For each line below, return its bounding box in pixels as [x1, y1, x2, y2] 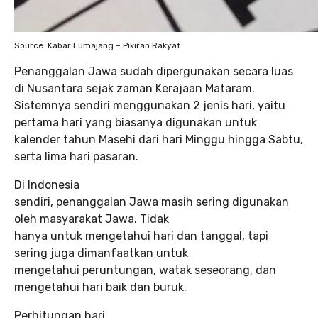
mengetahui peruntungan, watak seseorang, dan [14, 263, 276, 277]
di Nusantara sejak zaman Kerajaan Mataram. [14, 82, 255, 95]
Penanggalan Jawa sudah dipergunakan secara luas [14, 65, 293, 78]
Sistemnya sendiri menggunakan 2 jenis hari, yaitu [14, 99, 285, 112]
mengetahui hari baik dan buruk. [14, 280, 187, 294]
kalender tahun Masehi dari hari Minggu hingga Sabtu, [14, 133, 303, 146]
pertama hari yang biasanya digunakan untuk [14, 116, 257, 129]
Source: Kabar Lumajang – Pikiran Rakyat [14, 40, 180, 50]
